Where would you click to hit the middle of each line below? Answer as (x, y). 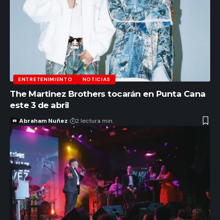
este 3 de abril (40, 105)
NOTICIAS (96, 79)
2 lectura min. (94, 121)
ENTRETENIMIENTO (45, 79)
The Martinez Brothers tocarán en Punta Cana (108, 94)
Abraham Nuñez (43, 121)
